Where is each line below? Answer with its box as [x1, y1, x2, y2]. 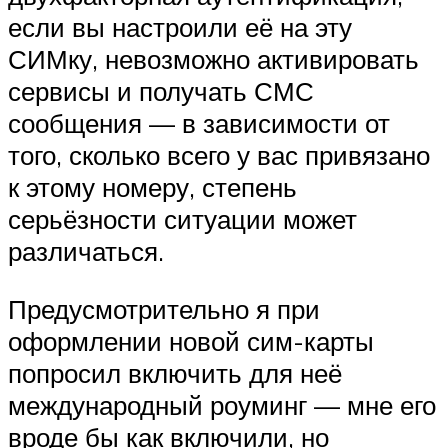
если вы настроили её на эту [8, 11, 352, 44]
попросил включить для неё [8, 356, 342, 389]
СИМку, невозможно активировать [8, 43, 419, 76]
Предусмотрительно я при [8, 292, 320, 325]
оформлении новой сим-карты [8, 324, 374, 357]
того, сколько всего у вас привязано [8, 139, 430, 172]
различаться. [8, 235, 164, 268]
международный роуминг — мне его [8, 388, 436, 421]
